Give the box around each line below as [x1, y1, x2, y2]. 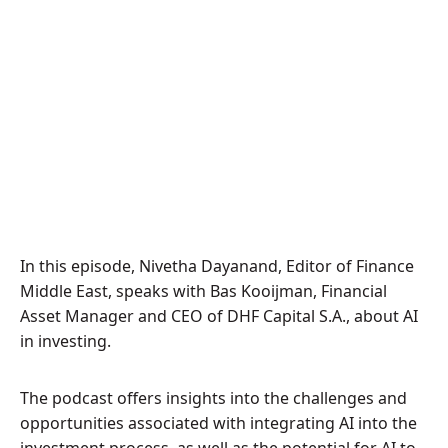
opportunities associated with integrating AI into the [20, 412, 417, 434]
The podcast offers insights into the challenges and [20, 387, 407, 409]
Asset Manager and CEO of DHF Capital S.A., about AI [20, 305, 418, 327]
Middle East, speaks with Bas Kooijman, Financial [20, 280, 387, 302]
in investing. [20, 330, 111, 352]
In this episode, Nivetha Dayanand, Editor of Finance [20, 255, 414, 277]
